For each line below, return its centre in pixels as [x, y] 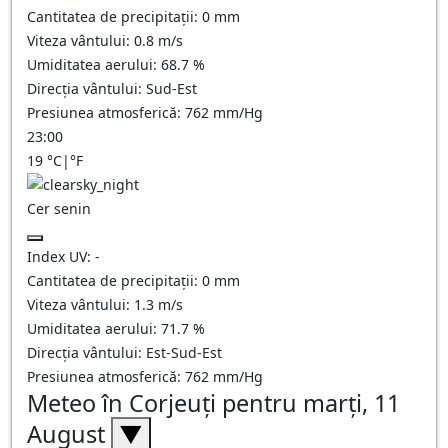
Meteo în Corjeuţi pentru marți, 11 [213, 403]
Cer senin [59, 208]
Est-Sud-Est [184, 352]
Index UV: [61, 256]
